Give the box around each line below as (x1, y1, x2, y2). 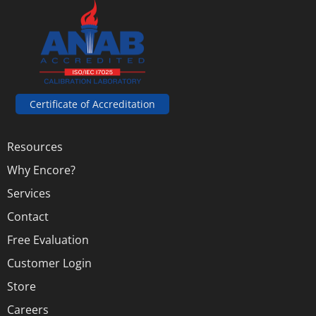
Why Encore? (7, 162, 75, 178)
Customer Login (7, 255, 92, 272)
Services (7, 186, 51, 202)
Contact (7, 209, 49, 225)
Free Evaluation (7, 232, 89, 248)
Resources (7, 139, 63, 155)
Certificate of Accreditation (29, 97, 155, 111)
